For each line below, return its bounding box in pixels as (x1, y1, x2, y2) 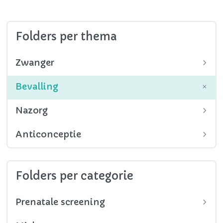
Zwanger (15, 57, 55, 69)
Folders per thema (15, 30, 117, 44)
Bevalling (15, 81, 59, 93)
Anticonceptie (15, 128, 82, 140)
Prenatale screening (15, 196, 106, 208)
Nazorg (15, 105, 48, 116)
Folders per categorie (15, 169, 134, 183)
